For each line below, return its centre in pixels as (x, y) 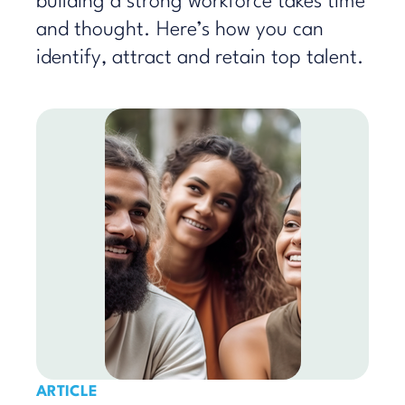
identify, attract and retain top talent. (200, 58)
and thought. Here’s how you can (180, 30)
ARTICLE (67, 392)
